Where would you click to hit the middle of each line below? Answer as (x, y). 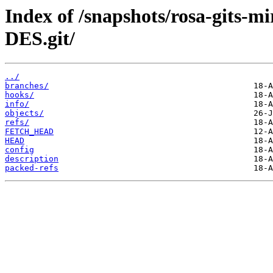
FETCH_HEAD (29, 132)
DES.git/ (40, 38)
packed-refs (32, 168)
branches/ (27, 86)
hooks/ (19, 95)
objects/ (24, 113)
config (19, 150)
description (32, 159)
